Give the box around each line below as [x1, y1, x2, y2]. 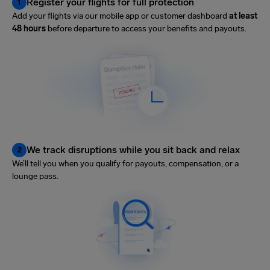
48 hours [12, 24, 46, 34]
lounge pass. [12, 171, 58, 181]
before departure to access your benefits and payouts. [46, 24, 246, 34]
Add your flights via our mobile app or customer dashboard [12, 11, 229, 22]
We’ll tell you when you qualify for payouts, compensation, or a [12, 158, 239, 169]
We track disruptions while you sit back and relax [27, 143, 240, 155]
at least [229, 11, 257, 22]
